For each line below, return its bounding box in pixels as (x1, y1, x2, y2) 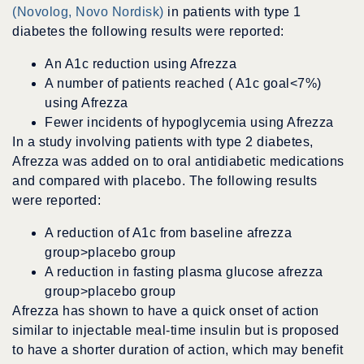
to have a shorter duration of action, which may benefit (12, 343, 344, 357)
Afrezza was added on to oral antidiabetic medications (12, 154, 344, 169)
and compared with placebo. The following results (12, 174, 317, 188)
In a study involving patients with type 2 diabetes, (12, 135, 314, 149)
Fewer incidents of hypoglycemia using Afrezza (45, 115, 334, 130)
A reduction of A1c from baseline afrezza (45, 226, 292, 240)
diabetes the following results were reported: (12, 24, 284, 39)
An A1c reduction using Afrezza (45, 57, 236, 71)
